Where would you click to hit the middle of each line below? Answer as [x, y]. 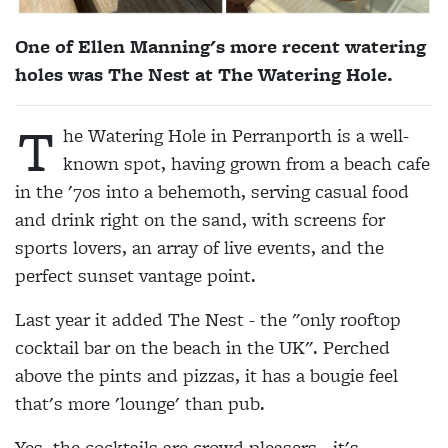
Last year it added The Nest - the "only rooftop [208, 319]
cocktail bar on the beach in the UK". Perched [202, 347]
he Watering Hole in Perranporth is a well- [236, 135]
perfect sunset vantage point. [135, 275]
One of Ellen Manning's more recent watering [220, 46]
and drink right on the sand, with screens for [200, 219]
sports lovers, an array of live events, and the [199, 247]
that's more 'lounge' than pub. [140, 403]
